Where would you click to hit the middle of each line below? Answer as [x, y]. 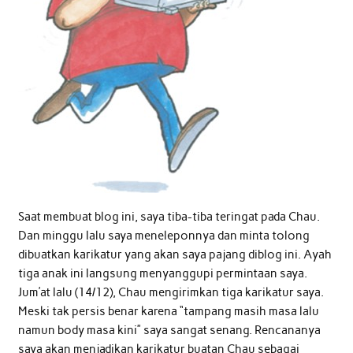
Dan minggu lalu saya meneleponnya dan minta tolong [163, 236]
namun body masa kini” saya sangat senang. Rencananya [169, 331]
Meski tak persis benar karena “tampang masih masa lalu [168, 312]
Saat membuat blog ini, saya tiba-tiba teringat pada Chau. [169, 217]
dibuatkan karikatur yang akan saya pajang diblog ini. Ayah [175, 255]
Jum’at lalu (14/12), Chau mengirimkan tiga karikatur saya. [171, 293]
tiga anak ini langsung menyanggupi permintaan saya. [162, 274]
